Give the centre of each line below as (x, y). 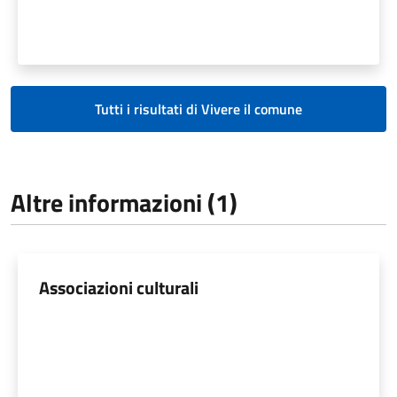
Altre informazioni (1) (124, 202)
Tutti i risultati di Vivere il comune (198, 109)
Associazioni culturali (119, 287)
